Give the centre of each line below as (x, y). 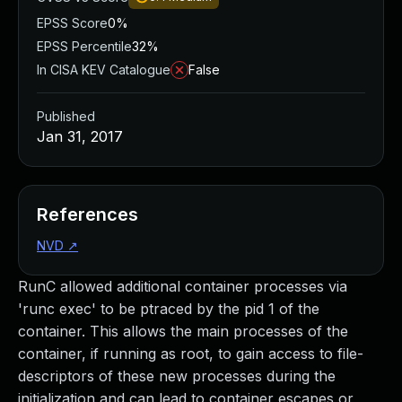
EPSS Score (72, 23)
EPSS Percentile (84, 46)
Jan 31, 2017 (80, 136)
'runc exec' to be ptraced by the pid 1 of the (169, 309)
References (87, 214)
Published (66, 116)
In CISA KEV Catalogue (104, 70)
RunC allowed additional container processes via (183, 286)
